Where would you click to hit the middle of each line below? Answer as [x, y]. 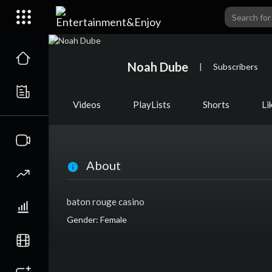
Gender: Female [97, 220]
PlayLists [152, 105]
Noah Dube [158, 66]
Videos [87, 105]
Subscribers [236, 66]
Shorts [216, 105]
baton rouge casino [106, 202]
